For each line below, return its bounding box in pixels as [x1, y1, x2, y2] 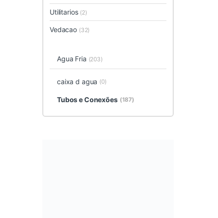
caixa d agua [56, 77, 98, 86]
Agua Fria [56, 54, 89, 63]
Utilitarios [50, 8, 80, 17]
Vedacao [50, 25, 79, 34]
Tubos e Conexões [56, 95, 118, 104]
